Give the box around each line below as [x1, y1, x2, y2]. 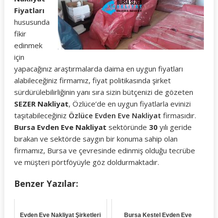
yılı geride [157, 122, 192, 132]
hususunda [14, 17, 50, 27]
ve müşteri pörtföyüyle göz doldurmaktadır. [14, 157, 159, 167]
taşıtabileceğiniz [14, 110, 69, 120]
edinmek [14, 40, 42, 50]
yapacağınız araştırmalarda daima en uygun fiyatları [14, 64, 183, 73]
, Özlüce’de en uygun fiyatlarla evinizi [68, 99, 191, 109]
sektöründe [106, 122, 149, 132]
